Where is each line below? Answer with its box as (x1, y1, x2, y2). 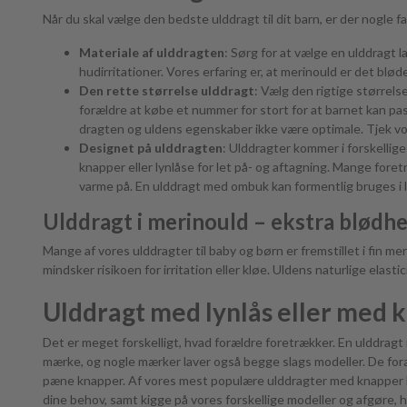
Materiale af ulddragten (79, 44, 224, 60)
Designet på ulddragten (79, 139, 223, 155)
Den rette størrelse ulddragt (79, 82, 254, 98)
